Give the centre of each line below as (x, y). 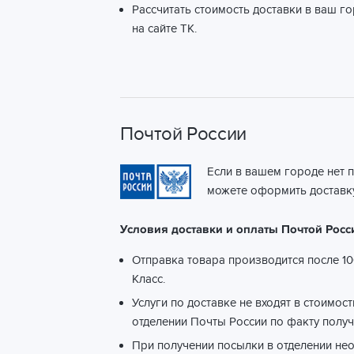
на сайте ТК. (164, 28)
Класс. (149, 279)
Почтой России (183, 134)
